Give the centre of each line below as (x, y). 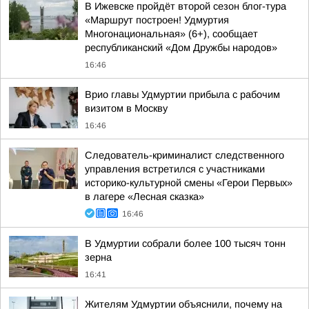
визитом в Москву (126, 108)
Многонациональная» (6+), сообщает (171, 34)
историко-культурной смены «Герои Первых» (189, 183)
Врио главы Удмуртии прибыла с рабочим (182, 94)
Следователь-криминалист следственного (185, 155)
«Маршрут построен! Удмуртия (157, 20)
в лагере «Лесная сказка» (144, 197)
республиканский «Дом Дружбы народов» (181, 48)
